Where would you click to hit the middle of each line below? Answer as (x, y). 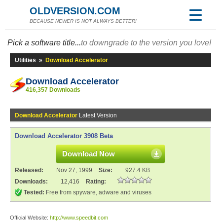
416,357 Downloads (53, 90)
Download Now (89, 154)
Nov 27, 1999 (74, 170)
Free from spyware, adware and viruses (98, 192)
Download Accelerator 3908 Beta (64, 136)
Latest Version (97, 115)
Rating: (96, 182)
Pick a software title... (44, 43)
